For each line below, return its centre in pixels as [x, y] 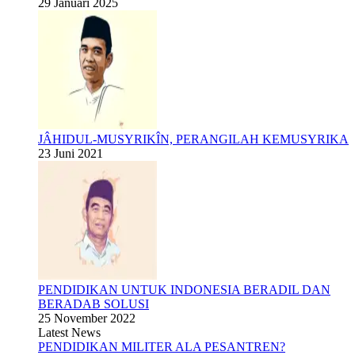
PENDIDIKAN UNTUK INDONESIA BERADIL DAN [184, 290]
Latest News [69, 332]
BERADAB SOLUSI [94, 304]
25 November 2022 [87, 318]
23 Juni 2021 [71, 153]
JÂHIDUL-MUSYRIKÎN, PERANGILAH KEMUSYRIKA [193, 139]
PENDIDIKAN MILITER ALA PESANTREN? [162, 347]
